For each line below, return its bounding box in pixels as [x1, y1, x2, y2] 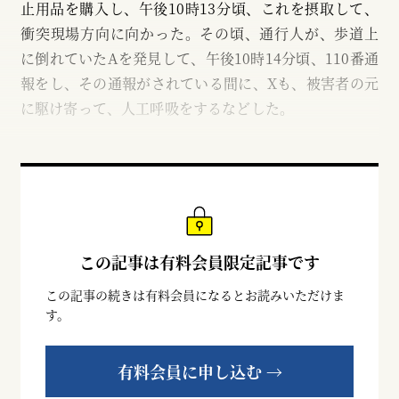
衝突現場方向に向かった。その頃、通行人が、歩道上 [20, 23, 379, 44]
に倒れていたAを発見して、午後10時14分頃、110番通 [20, 48, 379, 69]
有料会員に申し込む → [117, 360, 282, 383]
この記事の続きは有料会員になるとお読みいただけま [45, 286, 345, 304]
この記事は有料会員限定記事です [79, 250, 320, 273]
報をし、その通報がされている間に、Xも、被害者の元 [20, 73, 379, 94]
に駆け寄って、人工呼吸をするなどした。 [20, 98, 295, 118]
